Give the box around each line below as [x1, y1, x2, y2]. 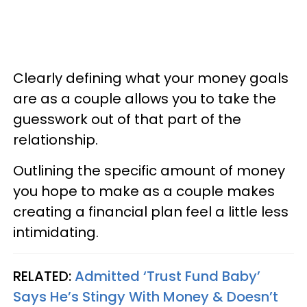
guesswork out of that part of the [13, 110, 241, 129]
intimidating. [13, 223, 99, 242]
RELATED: [13, 267, 75, 286]
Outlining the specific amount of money [13, 161, 285, 180]
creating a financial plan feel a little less [13, 202, 288, 221]
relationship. [13, 130, 98, 149]
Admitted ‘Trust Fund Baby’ [75, 267, 260, 286]
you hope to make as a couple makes [13, 182, 275, 201]
